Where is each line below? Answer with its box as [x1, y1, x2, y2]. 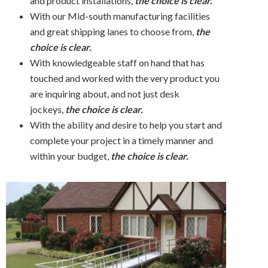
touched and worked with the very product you [30, 72, 220, 84]
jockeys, [30, 103, 65, 115]
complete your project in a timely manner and [30, 135, 213, 147]
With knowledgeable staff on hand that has [30, 57, 205, 69]
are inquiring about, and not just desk [30, 88, 179, 100]
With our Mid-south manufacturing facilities [30, 10, 210, 22]
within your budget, [30, 150, 111, 162]
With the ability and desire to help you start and [30, 119, 222, 131]
